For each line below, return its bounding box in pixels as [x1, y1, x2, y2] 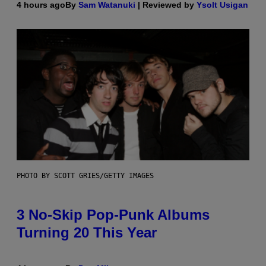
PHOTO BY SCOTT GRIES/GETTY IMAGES [17, 171, 154, 180]
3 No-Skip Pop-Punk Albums [17, 206, 210, 223]
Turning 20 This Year [17, 224, 157, 240]
